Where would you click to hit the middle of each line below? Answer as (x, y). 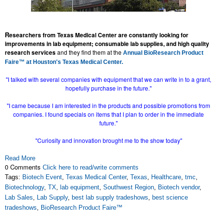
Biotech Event (42, 177)
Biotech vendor (179, 187)
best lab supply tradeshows (110, 197)
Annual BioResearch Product (163, 53)
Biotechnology (24, 187)
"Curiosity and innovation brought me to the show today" (108, 140)
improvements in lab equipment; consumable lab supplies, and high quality (107, 44)
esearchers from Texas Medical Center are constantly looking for (99, 35)
